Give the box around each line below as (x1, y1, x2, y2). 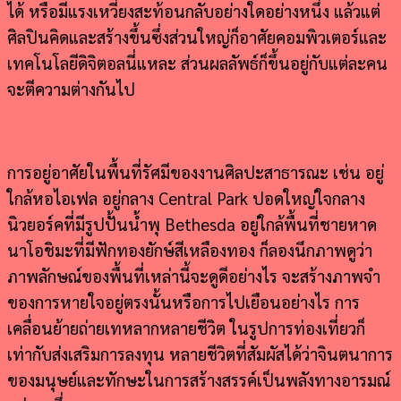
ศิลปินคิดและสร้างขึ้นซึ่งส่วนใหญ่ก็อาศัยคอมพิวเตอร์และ (7, 25, 387, 47)
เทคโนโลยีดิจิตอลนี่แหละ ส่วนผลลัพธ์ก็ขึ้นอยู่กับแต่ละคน (7, 51, 388, 73)
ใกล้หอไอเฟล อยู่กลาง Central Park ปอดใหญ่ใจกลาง (7, 186, 365, 209)
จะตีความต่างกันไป (7, 77, 135, 99)
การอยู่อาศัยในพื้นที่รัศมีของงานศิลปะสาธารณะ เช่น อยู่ (7, 160, 384, 183)
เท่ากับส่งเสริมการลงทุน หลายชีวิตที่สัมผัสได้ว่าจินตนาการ (7, 342, 393, 364)
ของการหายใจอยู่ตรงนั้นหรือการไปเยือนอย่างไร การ (7, 290, 360, 312)
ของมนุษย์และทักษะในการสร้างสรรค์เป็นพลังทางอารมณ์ (7, 368, 390, 390)
